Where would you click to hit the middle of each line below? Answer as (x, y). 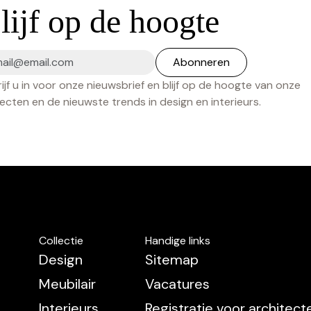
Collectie (61, 241)
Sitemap (172, 260)
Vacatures (178, 284)
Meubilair (68, 284)
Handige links (178, 241)
